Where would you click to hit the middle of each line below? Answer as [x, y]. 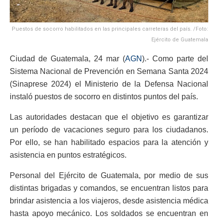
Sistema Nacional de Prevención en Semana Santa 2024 [109, 72]
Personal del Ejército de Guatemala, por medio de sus [109, 176]
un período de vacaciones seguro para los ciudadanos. [109, 130]
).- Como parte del [175, 59]
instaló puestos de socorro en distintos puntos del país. [104, 97]
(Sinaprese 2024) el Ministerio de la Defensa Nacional [109, 84]
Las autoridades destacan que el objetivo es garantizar [109, 117]
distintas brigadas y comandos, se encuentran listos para [109, 188]
